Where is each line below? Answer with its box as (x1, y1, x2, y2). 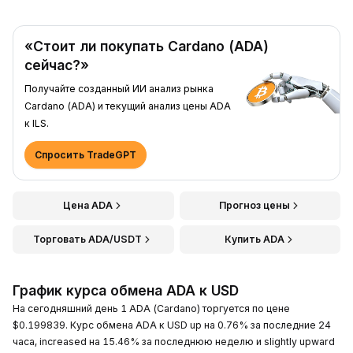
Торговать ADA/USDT (33, 232, 143, 245)
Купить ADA (224, 232, 284, 245)
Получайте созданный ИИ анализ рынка (24, 82, 214, 95)
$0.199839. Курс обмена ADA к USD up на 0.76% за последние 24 (13, 318, 331, 331)
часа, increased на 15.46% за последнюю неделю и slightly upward (13, 335, 335, 347)
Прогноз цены (218, 199, 290, 211)
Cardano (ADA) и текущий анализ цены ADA (24, 99, 231, 112)
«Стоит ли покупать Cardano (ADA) (24, 37, 269, 54)
